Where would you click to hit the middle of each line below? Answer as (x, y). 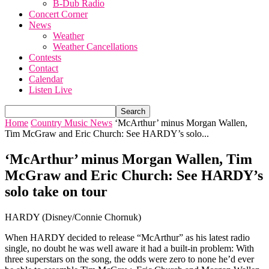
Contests (45, 57)
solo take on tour (56, 191)
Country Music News (71, 123)
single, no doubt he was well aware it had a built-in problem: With (129, 248)
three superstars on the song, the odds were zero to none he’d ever (129, 259)
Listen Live (50, 90)
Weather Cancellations (95, 47)
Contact (44, 68)
